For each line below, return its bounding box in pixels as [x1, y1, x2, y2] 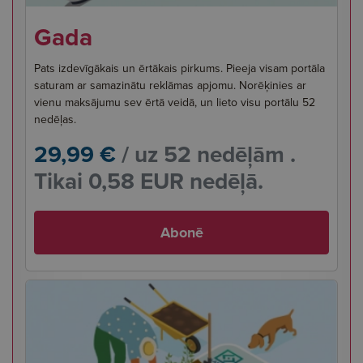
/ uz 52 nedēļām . [116, 137, 296, 171]
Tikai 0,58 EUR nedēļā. [34, 164, 263, 198]
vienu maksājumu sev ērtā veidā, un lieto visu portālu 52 [34, 93, 315, 111]
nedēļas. [34, 110, 76, 128]
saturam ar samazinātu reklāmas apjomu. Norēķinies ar [34, 76, 306, 94]
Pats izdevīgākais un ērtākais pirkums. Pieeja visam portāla [34, 59, 325, 77]
